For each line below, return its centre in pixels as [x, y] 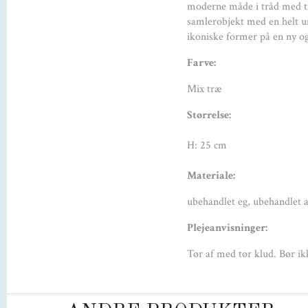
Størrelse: [209, 115]
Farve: [201, 63]
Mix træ [205, 89]
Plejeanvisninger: [227, 228]
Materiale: [211, 176]
